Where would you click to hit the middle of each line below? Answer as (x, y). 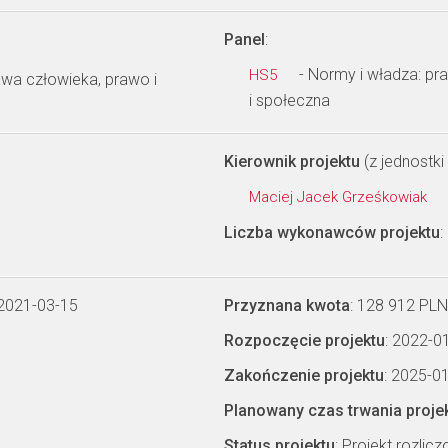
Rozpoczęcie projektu (304, 340)
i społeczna (289, 100)
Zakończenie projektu (304, 375)
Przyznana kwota (287, 305)
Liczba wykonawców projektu (332, 232)
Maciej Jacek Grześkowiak (340, 197)
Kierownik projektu (292, 161)
